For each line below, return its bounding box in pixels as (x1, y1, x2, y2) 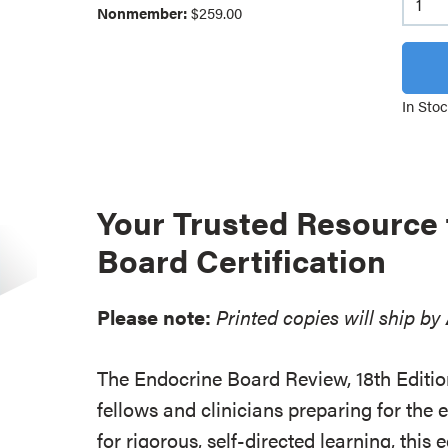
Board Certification (97, 237, 387, 282)
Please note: (97, 302, 212, 331)
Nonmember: (97, 2, 192, 23)
